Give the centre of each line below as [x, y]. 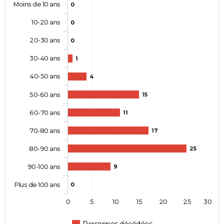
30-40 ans [45, 58]
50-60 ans [45, 95]
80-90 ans [45, 149]
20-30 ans [45, 40]
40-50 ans [45, 76]
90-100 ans [44, 167]
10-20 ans [46, 22]
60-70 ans [45, 113]
